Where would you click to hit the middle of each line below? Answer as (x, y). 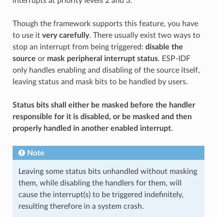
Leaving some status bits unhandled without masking (108, 171)
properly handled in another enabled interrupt (92, 128)
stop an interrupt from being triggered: (79, 47)
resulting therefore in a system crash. (81, 206)
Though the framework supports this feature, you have (105, 23)
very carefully (65, 35)
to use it (27, 35)
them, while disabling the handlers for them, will (100, 183)
